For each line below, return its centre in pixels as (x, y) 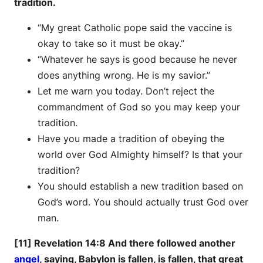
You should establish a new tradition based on (140, 186)
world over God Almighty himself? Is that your (140, 154)
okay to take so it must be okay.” (111, 43)
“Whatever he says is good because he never (137, 59)
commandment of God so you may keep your (139, 107)
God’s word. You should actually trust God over (143, 202)
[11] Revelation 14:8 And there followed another (125, 243)
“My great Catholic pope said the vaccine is (135, 27)
